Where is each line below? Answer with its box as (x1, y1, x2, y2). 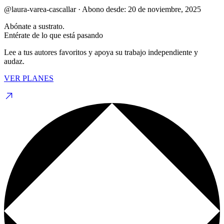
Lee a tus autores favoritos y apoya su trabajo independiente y (4, 47, 198, 56)
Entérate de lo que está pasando (4, 30, 103, 39)
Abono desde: (82, 4, 126, 13)
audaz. (4, 56, 24, 65)
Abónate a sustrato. (4, 21, 64, 30)
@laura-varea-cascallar (4, 4, 76, 13)
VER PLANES (4, 73, 53, 82)
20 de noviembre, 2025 (128, 4, 201, 13)
